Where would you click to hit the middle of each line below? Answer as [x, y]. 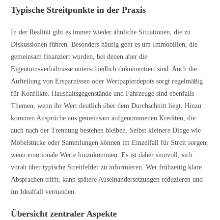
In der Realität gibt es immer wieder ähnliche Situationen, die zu [101, 32]
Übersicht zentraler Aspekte [64, 214]
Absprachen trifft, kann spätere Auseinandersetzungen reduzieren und [107, 180]
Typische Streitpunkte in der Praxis [79, 10]
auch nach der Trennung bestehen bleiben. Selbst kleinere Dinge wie [106, 131]
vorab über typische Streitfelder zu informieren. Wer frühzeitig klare [107, 167]
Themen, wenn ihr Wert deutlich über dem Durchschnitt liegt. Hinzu [106, 106]
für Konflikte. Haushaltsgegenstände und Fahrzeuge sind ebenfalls [103, 94]
